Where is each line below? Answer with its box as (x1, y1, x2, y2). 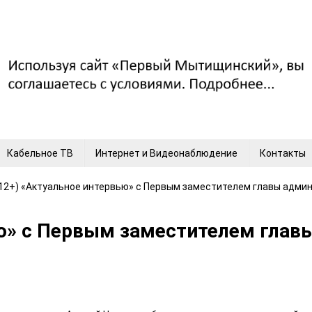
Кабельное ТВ (7, 148, 73, 159)
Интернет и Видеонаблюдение (95, 148, 237, 159)
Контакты (260, 148, 306, 159)
